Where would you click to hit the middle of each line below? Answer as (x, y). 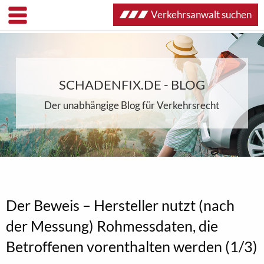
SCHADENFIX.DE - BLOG (132, 85)
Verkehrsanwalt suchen (201, 14)
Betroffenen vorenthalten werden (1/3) (132, 246)
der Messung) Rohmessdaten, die (112, 226)
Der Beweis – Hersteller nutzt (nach (120, 205)
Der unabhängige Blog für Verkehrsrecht (132, 105)
